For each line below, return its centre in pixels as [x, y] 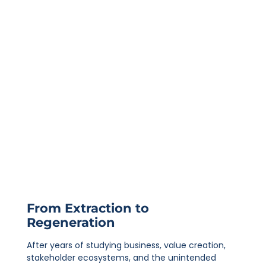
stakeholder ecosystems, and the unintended [121, 258]
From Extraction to [88, 208]
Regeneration [71, 223]
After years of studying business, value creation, [126, 246]
